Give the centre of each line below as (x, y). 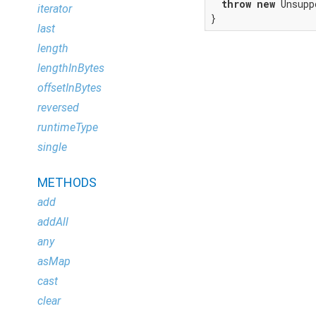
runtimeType (68, 127)
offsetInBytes (69, 88)
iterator (55, 9)
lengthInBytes (71, 68)
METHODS (67, 182)
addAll (53, 222)
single (52, 147)
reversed (58, 108)
